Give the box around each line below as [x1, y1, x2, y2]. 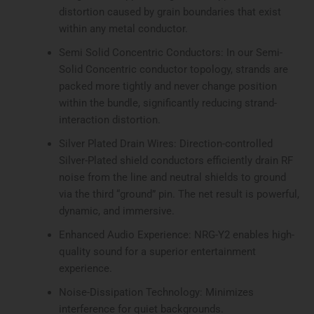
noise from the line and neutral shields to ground [58, 171, 286, 184]
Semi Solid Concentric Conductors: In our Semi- [58, 46, 282, 60]
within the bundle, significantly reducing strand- [58, 97, 277, 110]
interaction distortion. [58, 114, 161, 127]
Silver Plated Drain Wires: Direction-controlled [58, 137, 273, 151]
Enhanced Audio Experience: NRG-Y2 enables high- [58, 228, 294, 242]
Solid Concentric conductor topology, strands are [58, 63, 288, 76]
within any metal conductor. [58, 22, 188, 36]
